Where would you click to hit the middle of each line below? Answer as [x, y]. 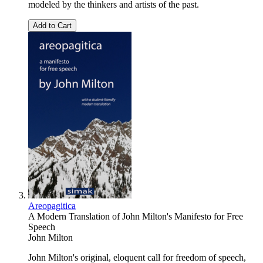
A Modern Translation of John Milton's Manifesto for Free [136, 216]
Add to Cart [52, 25]
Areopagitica [52, 205]
